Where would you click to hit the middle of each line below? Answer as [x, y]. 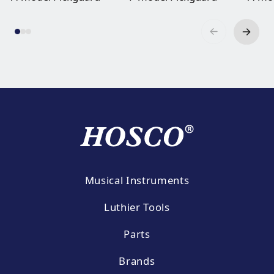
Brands [137, 261]
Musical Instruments [137, 180]
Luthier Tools [137, 207]
